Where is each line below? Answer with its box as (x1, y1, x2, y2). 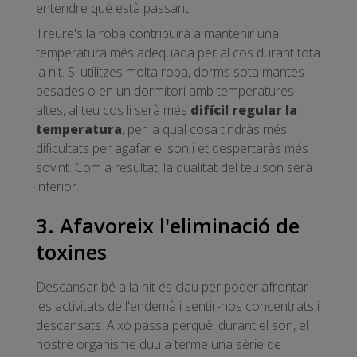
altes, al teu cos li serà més (36, 101, 190, 120)
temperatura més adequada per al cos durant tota (36, 44, 320, 62)
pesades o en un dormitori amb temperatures (36, 82, 294, 100)
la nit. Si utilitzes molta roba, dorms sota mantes (36, 63, 304, 81)
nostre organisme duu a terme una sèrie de (36, 335, 281, 354)
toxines (36, 237, 107, 266)
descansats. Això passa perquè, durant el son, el (36, 316, 308, 335)
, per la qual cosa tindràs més (122, 120, 287, 139)
